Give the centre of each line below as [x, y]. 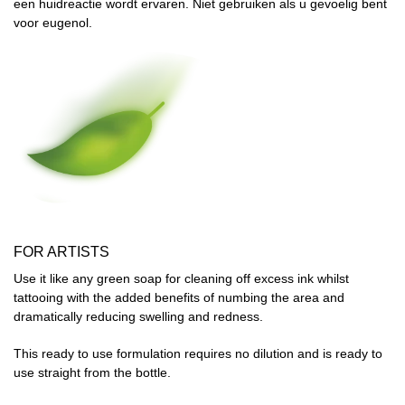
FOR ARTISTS [61, 251]
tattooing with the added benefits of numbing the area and [179, 297]
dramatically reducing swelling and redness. [138, 316]
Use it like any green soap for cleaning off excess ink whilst [181, 278]
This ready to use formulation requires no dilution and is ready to [198, 353]
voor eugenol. [53, 22]
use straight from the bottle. [92, 372]
